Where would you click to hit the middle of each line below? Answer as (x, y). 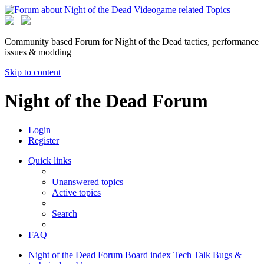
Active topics (76, 192)
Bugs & (227, 255)
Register (44, 140)
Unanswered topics (88, 181)
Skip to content (33, 72)
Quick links (50, 160)
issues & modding (38, 52)
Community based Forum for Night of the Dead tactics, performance (132, 42)
